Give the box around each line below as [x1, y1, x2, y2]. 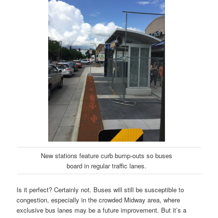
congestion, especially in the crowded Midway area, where [17, 195, 181, 205]
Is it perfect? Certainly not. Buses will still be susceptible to [17, 185, 184, 195]
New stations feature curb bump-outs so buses [41, 151, 173, 161]
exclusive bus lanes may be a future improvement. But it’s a [17, 205, 187, 215]
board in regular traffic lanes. [67, 161, 147, 171]
